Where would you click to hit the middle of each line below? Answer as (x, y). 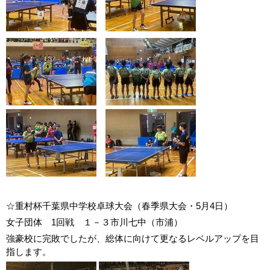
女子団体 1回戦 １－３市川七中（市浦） (94, 222)
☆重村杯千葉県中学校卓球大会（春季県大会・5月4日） (119, 206)
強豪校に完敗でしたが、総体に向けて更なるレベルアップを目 (133, 238)
